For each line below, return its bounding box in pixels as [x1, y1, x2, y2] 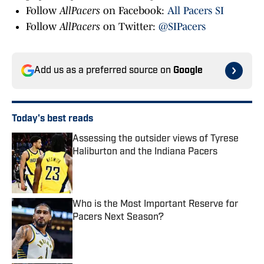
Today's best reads [12, 114, 93, 124]
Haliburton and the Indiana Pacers [72, 147, 217, 157]
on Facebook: [100, 5, 167, 17]
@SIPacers [159, 21, 206, 33]
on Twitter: [100, 21, 159, 33]
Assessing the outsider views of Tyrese [72, 134, 239, 144]
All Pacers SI [167, 5, 224, 17]
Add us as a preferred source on [34, 66, 173, 76]
